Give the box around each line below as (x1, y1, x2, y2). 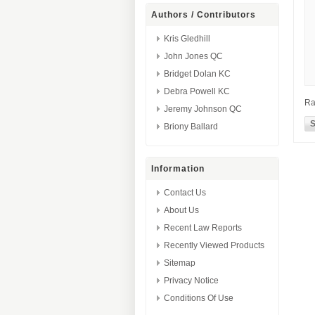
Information (151, 164, 205, 174)
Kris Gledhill (164, 34, 210, 44)
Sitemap (164, 258, 195, 268)
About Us (164, 205, 199, 215)
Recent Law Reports (164, 223, 242, 233)
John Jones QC (164, 51, 223, 61)
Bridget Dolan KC (164, 69, 231, 79)
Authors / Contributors (151, 10, 256, 20)
